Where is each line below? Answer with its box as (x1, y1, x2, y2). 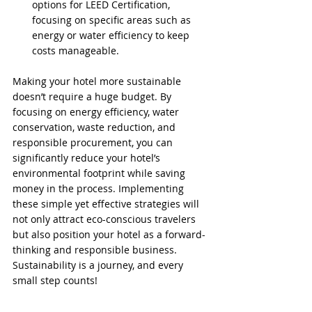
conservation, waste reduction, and (13, 120, 178, 134)
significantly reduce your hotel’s (13, 151, 163, 165)
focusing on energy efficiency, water (13, 105, 182, 119)
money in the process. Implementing (13, 182, 187, 196)
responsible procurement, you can (13, 136, 175, 150)
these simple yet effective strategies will (13, 197, 202, 211)
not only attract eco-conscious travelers (13, 212, 198, 226)
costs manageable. (32, 44, 119, 58)
